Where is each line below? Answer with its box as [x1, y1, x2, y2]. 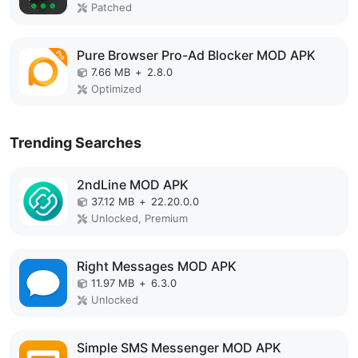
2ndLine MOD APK [77, 177, 189, 193]
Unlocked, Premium [91, 212, 188, 225]
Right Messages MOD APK [77, 258, 237, 274]
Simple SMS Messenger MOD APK [77, 340, 281, 356]
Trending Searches [10, 134, 141, 151]
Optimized [91, 82, 141, 95]
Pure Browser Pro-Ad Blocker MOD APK [77, 47, 316, 63]
